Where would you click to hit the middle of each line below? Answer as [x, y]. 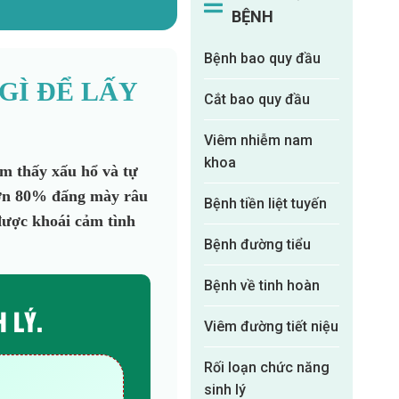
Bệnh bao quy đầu [263, 58]
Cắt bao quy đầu [257, 99]
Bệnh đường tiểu [258, 244]
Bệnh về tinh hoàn [262, 285]
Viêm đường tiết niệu [272, 326]
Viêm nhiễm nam [259, 140]
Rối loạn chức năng [267, 367]
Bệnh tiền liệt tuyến [266, 204]
